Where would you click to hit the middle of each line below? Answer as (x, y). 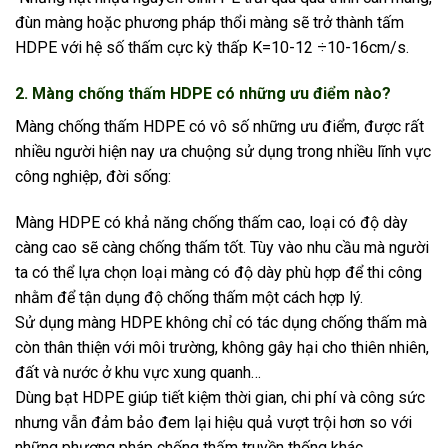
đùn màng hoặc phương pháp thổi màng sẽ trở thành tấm (209, 23)
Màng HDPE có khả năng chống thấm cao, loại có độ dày (211, 222)
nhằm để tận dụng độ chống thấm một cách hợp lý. (189, 297)
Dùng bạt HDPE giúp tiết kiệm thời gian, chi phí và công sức (220, 397)
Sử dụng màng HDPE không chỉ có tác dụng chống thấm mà (221, 322)
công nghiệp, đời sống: (93, 177)
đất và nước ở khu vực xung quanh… (138, 372)
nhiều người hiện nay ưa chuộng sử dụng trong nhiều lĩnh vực (223, 152)
